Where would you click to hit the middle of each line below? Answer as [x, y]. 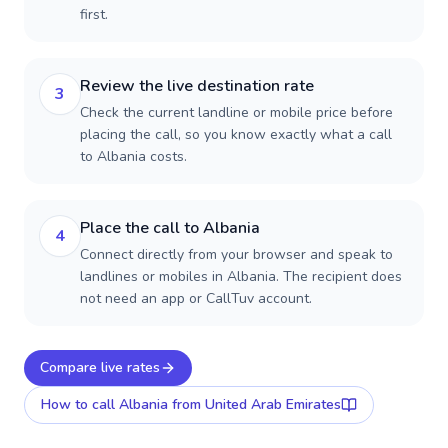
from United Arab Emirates [254, 404]
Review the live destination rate [197, 86]
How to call [80, 404]
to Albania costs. [133, 156]
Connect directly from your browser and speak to [236, 254]
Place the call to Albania [170, 228]
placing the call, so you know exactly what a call [236, 134]
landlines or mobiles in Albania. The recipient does [241, 276]
